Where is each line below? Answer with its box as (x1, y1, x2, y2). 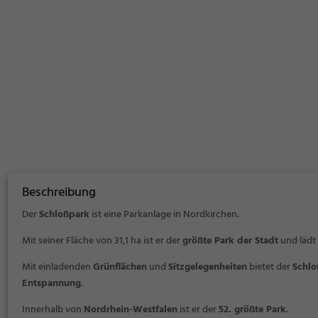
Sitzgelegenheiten (168, 259, 247, 275)
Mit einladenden (22, 259, 93, 275)
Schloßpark (39, 207, 89, 223)
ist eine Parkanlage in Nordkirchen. (89, 207, 239, 223)
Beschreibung (22, 182, 96, 203)
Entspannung (22, 275, 81, 292)
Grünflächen (93, 259, 147, 275)
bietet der (247, 259, 290, 275)
